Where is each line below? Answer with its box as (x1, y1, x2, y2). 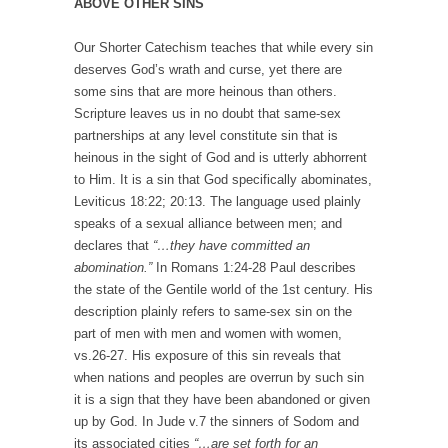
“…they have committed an (153, 238, 310, 254)
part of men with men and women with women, (74, 326, 342, 342)
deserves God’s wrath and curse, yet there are (74, 62, 342, 78)
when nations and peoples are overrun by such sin (74, 370, 364, 386)
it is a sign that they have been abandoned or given (74, 392, 370, 408)
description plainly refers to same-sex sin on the (74, 304, 352, 320)
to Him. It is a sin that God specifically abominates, (74, 172, 372, 188)
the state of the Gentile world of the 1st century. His (74, 282, 373, 298)
